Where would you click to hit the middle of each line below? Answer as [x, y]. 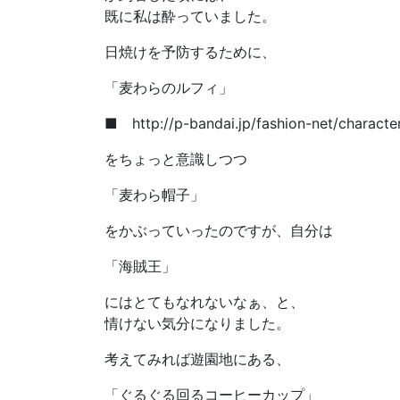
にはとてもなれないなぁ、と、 [204, 302]
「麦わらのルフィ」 [169, 88]
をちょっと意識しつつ [176, 159]
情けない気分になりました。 [197, 324]
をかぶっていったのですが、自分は [219, 231]
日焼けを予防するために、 [190, 52]
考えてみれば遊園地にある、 [197, 359]
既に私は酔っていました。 [190, 17]
